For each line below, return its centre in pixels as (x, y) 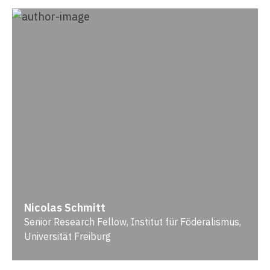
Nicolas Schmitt (65, 207)
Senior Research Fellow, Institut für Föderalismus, (133, 221)
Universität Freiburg (67, 236)
